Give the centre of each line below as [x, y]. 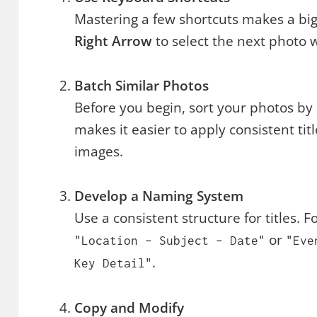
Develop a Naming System [159, 196]
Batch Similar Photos [142, 86]
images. [99, 152]
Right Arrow [114, 41]
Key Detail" [114, 264]
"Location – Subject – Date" [170, 241]
